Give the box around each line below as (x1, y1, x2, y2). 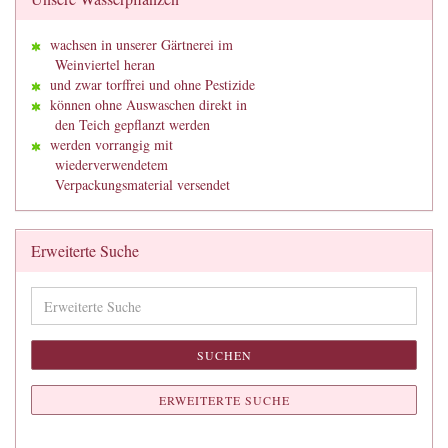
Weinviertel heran (31, 55, 155, 74)
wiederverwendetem (31, 155, 168, 174)
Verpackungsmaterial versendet (31, 175, 230, 194)
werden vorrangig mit (41, 135, 173, 154)
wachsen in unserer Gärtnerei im (41, 35, 233, 54)
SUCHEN (196, 347, 252, 363)
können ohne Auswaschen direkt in (41, 95, 247, 114)
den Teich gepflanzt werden (31, 115, 210, 134)
